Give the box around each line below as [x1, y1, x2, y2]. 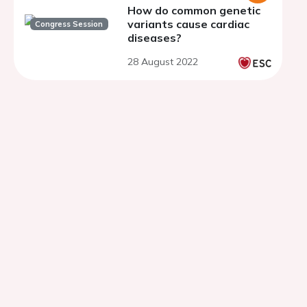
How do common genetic [127, 3, 260, 17]
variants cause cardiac [127, 17, 249, 31]
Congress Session [35, 19, 103, 29]
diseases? [127, 31, 182, 45]
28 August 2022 [127, 56, 198, 68]
